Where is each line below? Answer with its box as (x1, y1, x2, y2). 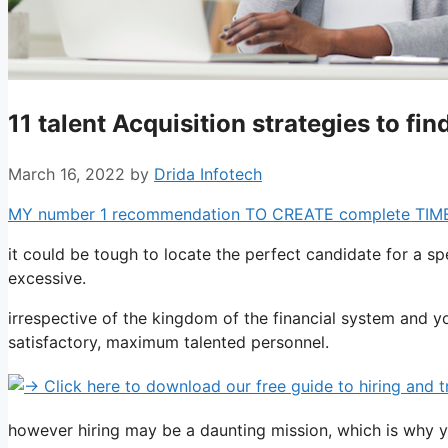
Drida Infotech (154, 163, 262, 184)
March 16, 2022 (8, 163, 125, 184)
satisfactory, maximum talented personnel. (8, 331, 329, 352)
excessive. (8, 267, 86, 288)
